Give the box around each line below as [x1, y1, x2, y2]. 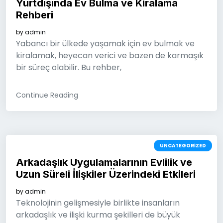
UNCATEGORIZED [160, 142, 206, 149]
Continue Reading [16, 90, 78, 100]
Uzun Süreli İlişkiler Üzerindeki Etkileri [16, 168, 196, 180]
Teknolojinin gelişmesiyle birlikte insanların [16, 197, 180, 209]
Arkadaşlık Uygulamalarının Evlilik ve [16, 156, 192, 168]
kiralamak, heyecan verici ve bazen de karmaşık [16, 50, 204, 61]
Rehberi [16, 9, 53, 21]
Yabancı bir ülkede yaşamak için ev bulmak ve [16, 38, 195, 49]
